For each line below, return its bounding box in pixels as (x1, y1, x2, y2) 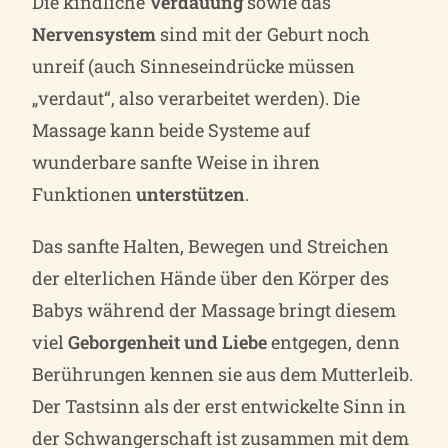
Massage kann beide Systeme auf (32, 117, 311, 142)
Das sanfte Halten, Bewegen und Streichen (32, 233, 390, 258)
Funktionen (32, 181, 137, 206)
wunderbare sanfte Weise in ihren (32, 149, 321, 174)
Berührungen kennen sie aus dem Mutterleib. (32, 361, 414, 386)
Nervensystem (32, 21, 157, 46)
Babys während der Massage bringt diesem (32, 297, 397, 322)
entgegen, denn (267, 329, 401, 354)
